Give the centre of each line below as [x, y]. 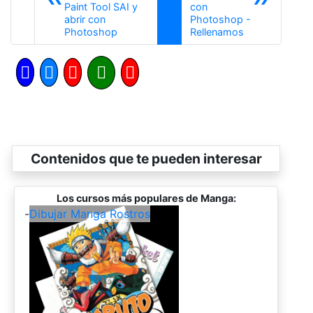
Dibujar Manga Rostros [90, 214]
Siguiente [264, 31]
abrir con [85, 20]
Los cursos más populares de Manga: [146, 198]
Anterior [135, 31]
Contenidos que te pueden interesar [146, 159]
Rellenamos [217, 32]
